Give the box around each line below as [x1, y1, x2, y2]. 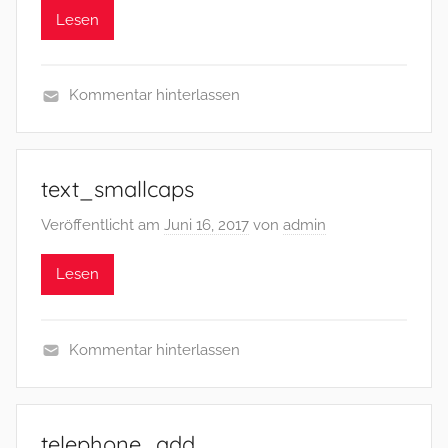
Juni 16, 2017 [164, 215, 249, 234]
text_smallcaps [41, 175, 194, 203]
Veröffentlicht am [41, 215, 164, 234]
